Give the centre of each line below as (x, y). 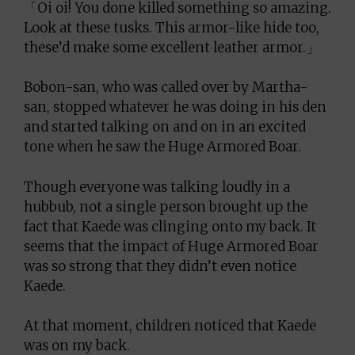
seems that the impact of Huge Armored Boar (171, 246)
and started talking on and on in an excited (165, 127)
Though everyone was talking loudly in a (157, 187)
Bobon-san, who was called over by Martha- (166, 87)
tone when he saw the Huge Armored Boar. (162, 147)
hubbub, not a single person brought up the (166, 206)
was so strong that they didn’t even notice (160, 266)
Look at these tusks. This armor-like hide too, (172, 27)
